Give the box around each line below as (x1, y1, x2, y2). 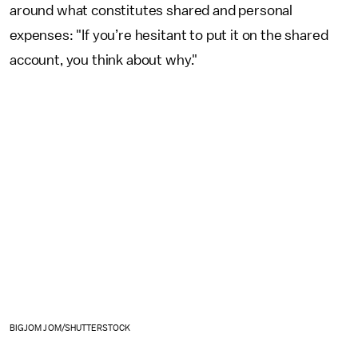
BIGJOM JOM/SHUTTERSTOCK (10, 324, 131, 333)
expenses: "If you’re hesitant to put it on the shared (10, 27, 328, 42)
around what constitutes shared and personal (10, 2, 293, 18)
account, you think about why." (10, 52, 198, 67)
